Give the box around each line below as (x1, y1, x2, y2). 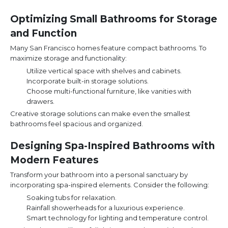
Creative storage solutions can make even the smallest (10, 109, 190, 118)
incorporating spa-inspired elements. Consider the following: (10, 181, 209, 189)
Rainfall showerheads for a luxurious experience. (26, 204, 185, 212)
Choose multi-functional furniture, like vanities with (26, 87, 191, 96)
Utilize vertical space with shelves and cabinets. (26, 67, 182, 75)
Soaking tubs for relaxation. (26, 193, 117, 202)
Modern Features (10, 154, 99, 166)
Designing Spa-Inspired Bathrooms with (10, 140, 215, 152)
